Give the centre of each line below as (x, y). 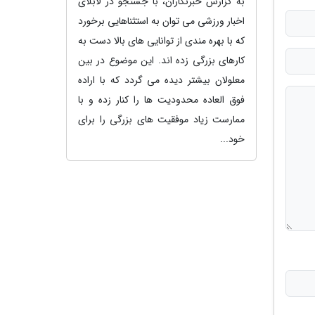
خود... (232, 139)
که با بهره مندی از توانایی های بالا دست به (161, 40)
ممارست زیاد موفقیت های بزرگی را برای (161, 119)
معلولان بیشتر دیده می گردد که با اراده (161, 80)
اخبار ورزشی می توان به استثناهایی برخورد (161, 21)
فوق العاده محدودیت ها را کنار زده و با (161, 99)
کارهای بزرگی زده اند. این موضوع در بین (161, 60)
